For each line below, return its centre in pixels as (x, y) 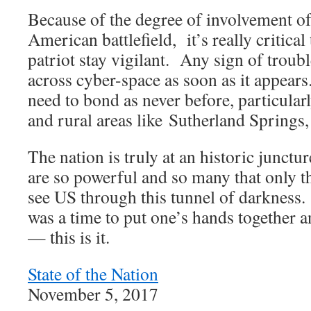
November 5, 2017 (93, 294)
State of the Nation (93, 274)
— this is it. (69, 237)
